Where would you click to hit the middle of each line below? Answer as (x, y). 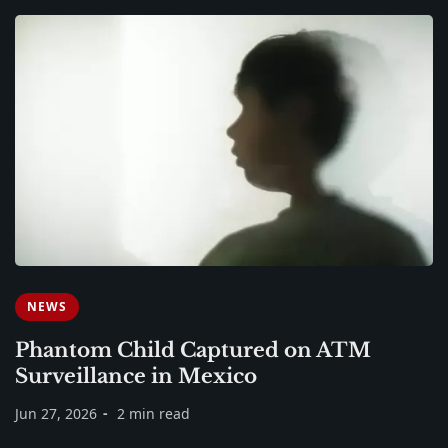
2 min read (153, 413)
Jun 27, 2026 (56, 413)
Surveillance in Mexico (136, 375)
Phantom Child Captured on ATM (193, 349)
